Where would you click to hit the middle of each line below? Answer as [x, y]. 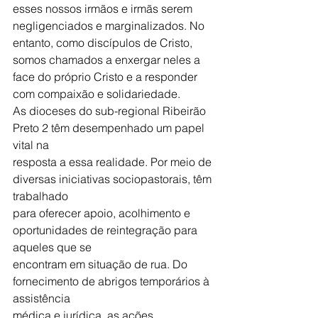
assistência [42, 298]
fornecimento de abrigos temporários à [113, 281]
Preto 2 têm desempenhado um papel [110, 128]
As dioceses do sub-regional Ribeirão [111, 111]
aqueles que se [52, 247]
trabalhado [40, 196]
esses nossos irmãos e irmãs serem [104, 9]
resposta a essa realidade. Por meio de [114, 162]
